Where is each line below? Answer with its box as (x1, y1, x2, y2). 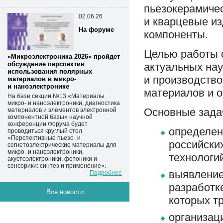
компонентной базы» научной (7, 113, 93, 120)
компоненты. (144, 28, 208, 41)
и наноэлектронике (7, 82, 69, 90)
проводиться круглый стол (7, 127, 82, 134)
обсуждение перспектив (7, 60, 85, 68)
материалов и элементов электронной (7, 106, 116, 113)
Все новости (46, 188, 84, 196)
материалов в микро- (7, 75, 76, 83)
